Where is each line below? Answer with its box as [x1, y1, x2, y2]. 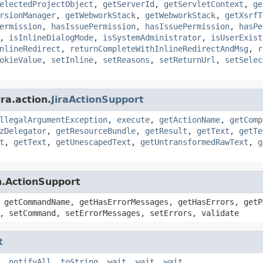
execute [117, 114, 150, 124]
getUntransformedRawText [140, 137, 248, 147]
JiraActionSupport [51, 93, 144, 105]
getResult [145, 126, 187, 136]
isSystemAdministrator [103, 32, 201, 42]
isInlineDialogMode [9, 32, 93, 42]
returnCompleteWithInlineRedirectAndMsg [70, 43, 248, 53]
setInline [51, 55, 93, 65]
